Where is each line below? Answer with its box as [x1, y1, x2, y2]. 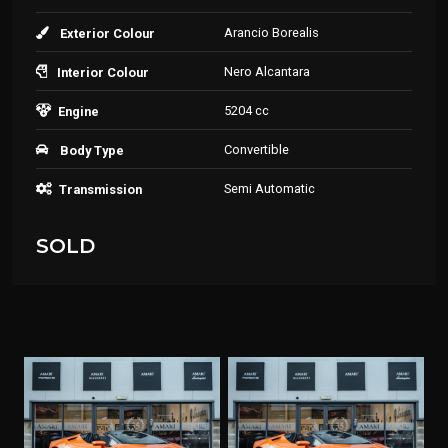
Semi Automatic [224, 181, 315, 196]
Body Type [60, 143, 124, 158]
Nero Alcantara [224, 64, 310, 79]
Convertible [224, 142, 289, 157]
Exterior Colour [60, 26, 155, 41]
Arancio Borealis [224, 25, 319, 40]
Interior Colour [57, 65, 149, 80]
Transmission [59, 182, 142, 197]
